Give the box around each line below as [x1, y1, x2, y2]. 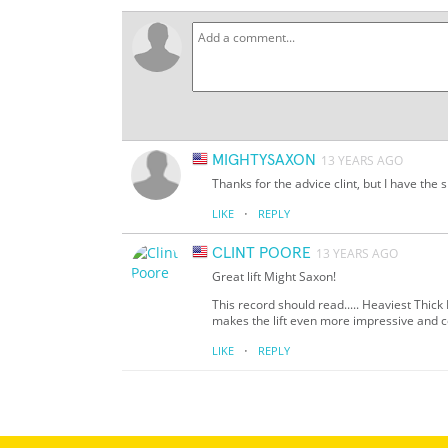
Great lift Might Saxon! [212, 268, 336, 286]
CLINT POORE [212, 245, 311, 262]
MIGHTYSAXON [212, 152, 316, 169]
